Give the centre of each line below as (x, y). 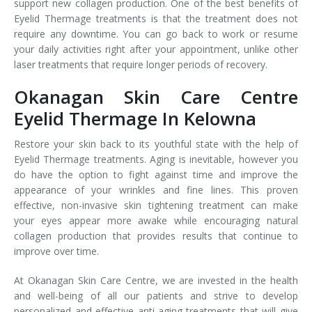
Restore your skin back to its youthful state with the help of (156, 144)
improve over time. (58, 251)
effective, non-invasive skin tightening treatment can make (156, 205)
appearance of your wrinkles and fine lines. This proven (156, 190)
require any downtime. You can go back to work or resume (156, 34)
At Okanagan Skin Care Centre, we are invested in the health (156, 281)
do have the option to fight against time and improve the (156, 175)
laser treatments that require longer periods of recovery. (142, 65)
